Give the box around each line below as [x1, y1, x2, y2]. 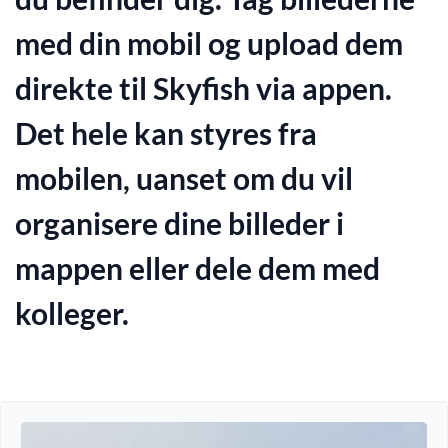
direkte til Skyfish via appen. [15, 69, 392, 106]
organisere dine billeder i [15, 204, 344, 241]
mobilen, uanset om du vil [15, 159, 353, 196]
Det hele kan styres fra [15, 114, 317, 151]
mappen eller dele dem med [15, 249, 380, 286]
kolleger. [15, 294, 129, 331]
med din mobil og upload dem [15, 24, 403, 61]
